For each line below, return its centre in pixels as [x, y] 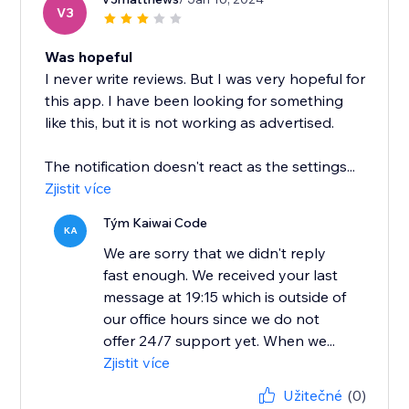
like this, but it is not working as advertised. [190, 123]
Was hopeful [89, 57]
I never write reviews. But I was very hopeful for [205, 79]
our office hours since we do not [212, 319]
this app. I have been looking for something [194, 101]
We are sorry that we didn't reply [215, 253]
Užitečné [312, 396]
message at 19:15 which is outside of [225, 297]
